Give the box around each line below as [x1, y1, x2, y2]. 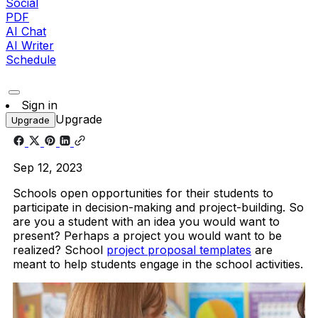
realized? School [13, 242, 106, 257]
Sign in [21, 97, 57, 112]
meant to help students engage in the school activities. [13, 256, 303, 271]
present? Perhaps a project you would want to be [13, 228, 282, 243]
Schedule [6, 52, 56, 67]
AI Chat [6, 23, 46, 38]
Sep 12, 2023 [13, 160, 82, 175]
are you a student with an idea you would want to [13, 214, 280, 229]
